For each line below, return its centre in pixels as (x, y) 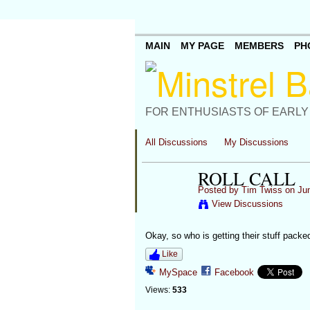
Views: (157, 290)
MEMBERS (259, 46)
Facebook (234, 272)
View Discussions (247, 204)
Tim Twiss (262, 190)
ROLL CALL (246, 178)
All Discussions (176, 142)
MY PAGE (202, 46)
